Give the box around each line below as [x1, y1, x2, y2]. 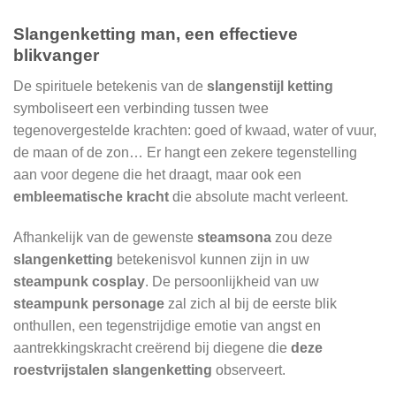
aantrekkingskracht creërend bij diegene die [13, 339, 291, 355]
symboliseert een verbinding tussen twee [13, 101, 269, 117]
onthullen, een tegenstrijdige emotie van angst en [13, 317, 321, 333]
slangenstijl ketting [207, 79, 333, 95]
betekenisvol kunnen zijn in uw [113, 251, 309, 267]
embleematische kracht [13, 189, 169, 205]
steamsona [197, 229, 271, 245]
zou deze [271, 229, 332, 245]
